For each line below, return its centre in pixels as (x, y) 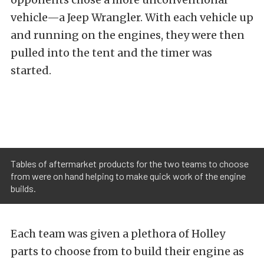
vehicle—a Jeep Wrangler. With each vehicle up (132, 18)
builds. (23, 188)
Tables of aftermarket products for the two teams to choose (130, 163)
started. (31, 71)
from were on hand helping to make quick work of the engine (128, 176)
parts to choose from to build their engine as (127, 251)
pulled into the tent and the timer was (111, 53)
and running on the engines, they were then (128, 35)
